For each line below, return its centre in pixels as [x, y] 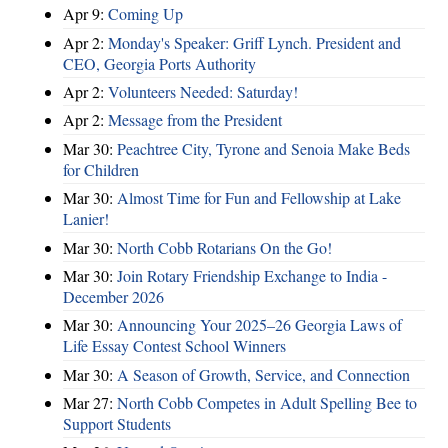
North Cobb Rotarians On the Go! [224, 247]
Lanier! [86, 219]
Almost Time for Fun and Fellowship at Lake [259, 198]
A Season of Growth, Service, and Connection [263, 374]
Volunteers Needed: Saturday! [203, 92]
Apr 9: [85, 14]
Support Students [117, 424]
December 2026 [113, 296]
